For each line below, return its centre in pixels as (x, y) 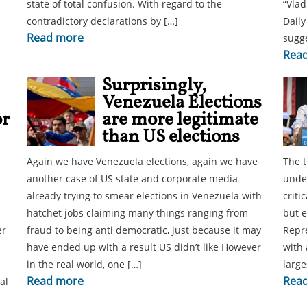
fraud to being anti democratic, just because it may (144, 230)
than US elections (171, 137)
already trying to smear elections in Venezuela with (144, 196)
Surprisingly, (154, 86)
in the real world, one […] (84, 264)
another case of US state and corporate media (132, 179)
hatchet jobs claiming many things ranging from (137, 213)
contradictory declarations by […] (102, 21)
